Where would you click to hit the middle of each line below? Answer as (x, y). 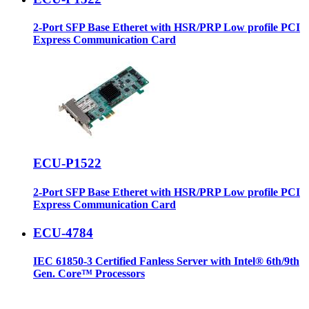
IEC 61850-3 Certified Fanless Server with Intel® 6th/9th (166, 261)
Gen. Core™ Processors (89, 274)
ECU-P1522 (67, 163)
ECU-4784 (63, 232)
